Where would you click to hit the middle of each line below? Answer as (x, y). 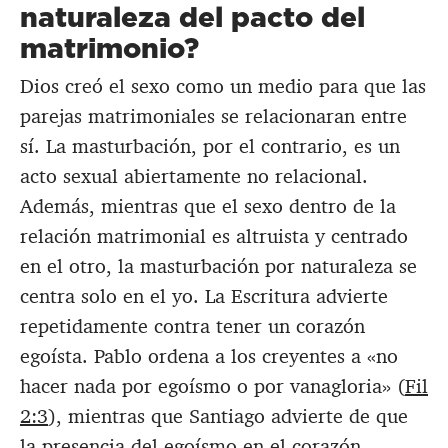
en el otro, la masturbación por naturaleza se (218, 266)
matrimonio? (109, 48)
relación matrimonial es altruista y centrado (214, 236)
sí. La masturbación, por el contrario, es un (210, 146)
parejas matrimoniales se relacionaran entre (213, 116)
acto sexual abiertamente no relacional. (194, 176)
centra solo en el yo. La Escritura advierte (204, 296)
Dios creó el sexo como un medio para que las (223, 86)
